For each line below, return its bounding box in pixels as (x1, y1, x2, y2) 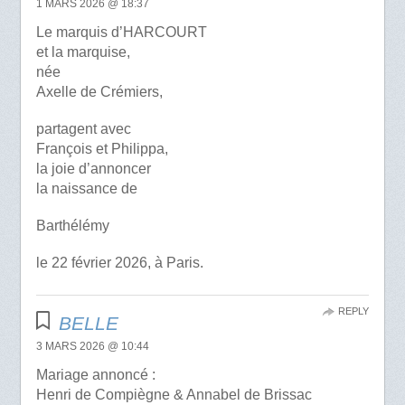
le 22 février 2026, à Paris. (35, 255, 203, 271)
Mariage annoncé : (35, 367, 155, 383)
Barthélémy (35, 217, 109, 233)
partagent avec (35, 120, 131, 137)
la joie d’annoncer (35, 160, 151, 176)
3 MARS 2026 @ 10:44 (35, 340, 149, 353)
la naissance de (35, 180, 137, 196)
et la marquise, (35, 43, 130, 60)
